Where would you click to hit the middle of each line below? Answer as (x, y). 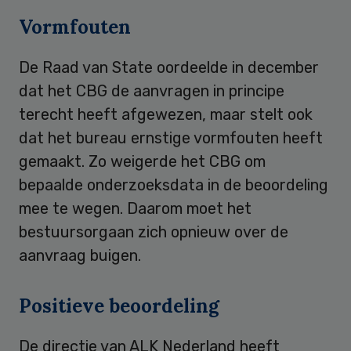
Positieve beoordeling (119, 306)
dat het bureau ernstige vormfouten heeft (171, 138)
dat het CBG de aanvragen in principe (152, 90)
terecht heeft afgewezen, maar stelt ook (166, 114)
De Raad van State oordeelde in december (169, 67)
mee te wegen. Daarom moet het (135, 208)
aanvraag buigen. (80, 255)
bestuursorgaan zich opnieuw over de (154, 232)
